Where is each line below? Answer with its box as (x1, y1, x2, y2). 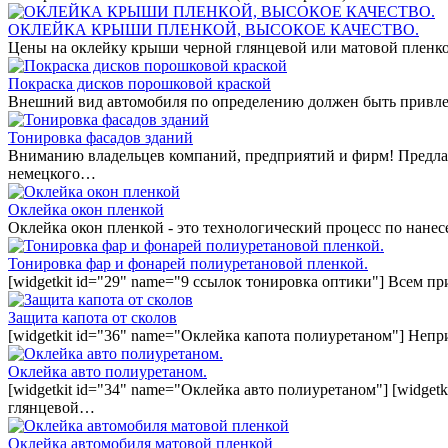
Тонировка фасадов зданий (8, 128, 193, 146)
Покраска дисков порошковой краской (8, 74, 271, 92)
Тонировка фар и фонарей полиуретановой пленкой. (8, 254, 368, 272)
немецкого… (8, 164, 96, 182)
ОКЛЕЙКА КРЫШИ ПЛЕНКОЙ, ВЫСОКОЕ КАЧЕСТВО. (8, 20, 419, 38)
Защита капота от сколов (8, 308, 177, 326)
